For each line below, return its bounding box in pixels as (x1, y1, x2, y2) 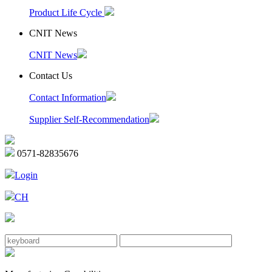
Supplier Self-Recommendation (29, 114, 149, 124)
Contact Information (29, 92, 106, 103)
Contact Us (29, 70, 72, 81)
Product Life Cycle (29, 7, 104, 18)
